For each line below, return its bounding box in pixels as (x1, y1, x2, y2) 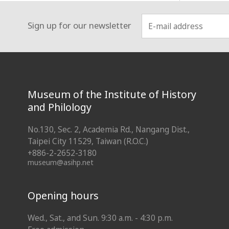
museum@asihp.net (27, 157, 94, 167)
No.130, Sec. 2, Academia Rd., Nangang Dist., (27, 124, 190, 135)
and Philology (27, 100, 91, 114)
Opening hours (27, 188, 99, 202)
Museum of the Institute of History (27, 87, 196, 102)
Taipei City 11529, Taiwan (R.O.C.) (27, 135, 148, 147)
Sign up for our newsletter (27, 19, 131, 32)
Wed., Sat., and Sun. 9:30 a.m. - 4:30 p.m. (27, 212, 173, 223)
